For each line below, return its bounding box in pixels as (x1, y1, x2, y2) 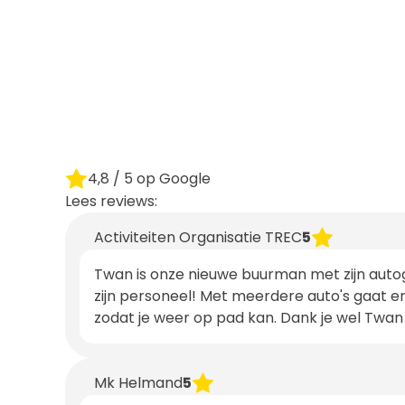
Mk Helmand (94, 372, 183, 393)
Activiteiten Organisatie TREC (94, 226, 302, 248)
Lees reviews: (65, 190, 157, 212)
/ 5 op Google (109, 167, 211, 189)
